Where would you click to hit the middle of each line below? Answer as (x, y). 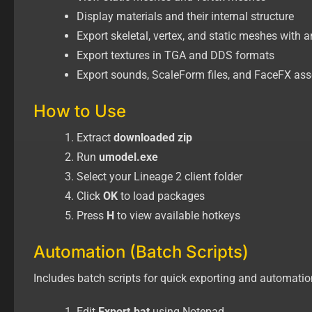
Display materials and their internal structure (185, 16)
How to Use (80, 111)
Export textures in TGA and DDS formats (175, 55)
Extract (94, 137)
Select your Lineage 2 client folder (159, 176)
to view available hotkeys (177, 215)
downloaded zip (151, 137)
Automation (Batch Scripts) (141, 251)
